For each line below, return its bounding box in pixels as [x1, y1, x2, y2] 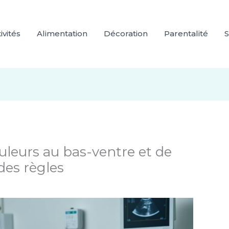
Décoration [104, 29, 148, 39]
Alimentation [37, 29, 87, 39]
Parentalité [164, 29, 208, 39]
